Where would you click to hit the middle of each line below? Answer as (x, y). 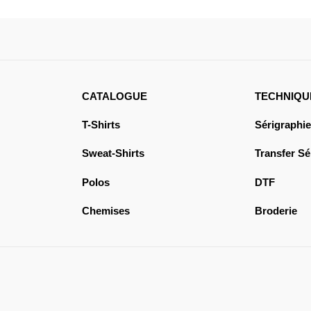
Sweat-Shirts (113, 153)
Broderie (276, 210)
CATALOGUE (114, 96)
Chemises (106, 210)
